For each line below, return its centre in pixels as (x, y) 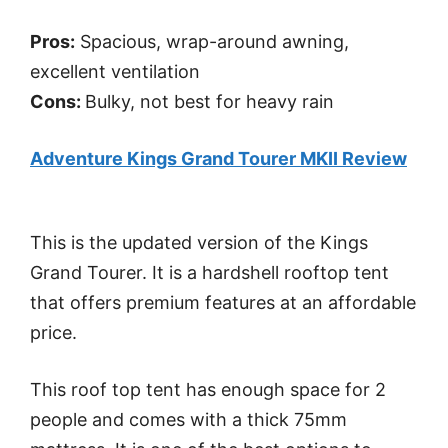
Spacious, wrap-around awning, (212, 42)
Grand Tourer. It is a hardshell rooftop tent (209, 273)
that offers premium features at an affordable (223, 303)
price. (53, 333)
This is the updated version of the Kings (199, 243)
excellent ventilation (115, 72)
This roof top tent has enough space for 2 (208, 390)
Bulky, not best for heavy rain (209, 102)
